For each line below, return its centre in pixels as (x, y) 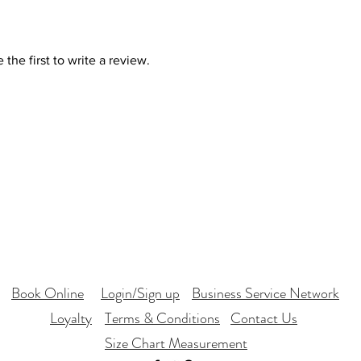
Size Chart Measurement (176, 344)
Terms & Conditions (162, 319)
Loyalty (71, 319)
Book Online (48, 294)
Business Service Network (266, 294)
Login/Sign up (140, 294)
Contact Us (264, 319)
